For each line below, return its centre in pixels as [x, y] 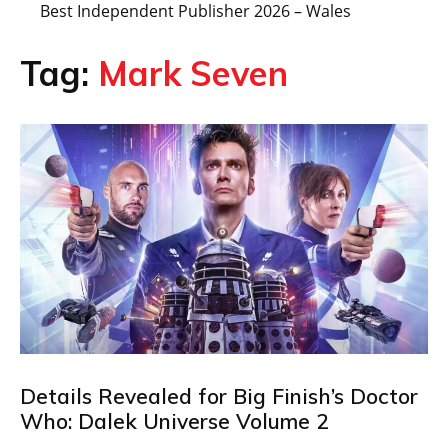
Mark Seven [193, 73]
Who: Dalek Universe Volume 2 [174, 420]
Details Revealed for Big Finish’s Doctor [219, 395]
